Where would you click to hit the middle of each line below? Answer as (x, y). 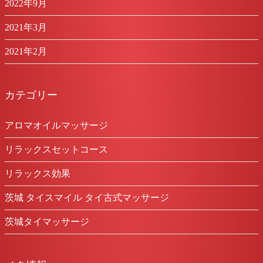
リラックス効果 (38, 173)
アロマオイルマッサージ (56, 125)
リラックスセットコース (56, 149)
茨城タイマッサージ (47, 222)
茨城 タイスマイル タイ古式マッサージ (87, 198)
